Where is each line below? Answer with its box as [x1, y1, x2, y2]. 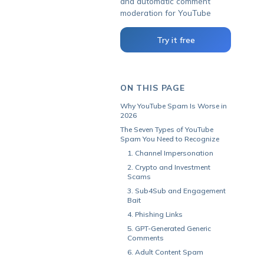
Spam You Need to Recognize [120, 134, 219, 143]
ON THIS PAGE [120, 82, 185, 93]
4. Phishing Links [127, 210, 183, 219]
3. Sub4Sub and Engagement [127, 186, 226, 195]
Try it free [156, 35, 195, 45]
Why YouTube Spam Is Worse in [120, 101, 227, 110]
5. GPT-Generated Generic [127, 224, 211, 233]
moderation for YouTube [120, 8, 211, 18]
